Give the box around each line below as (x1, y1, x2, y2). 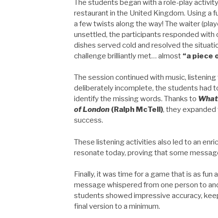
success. (74, 116, 103, 125)
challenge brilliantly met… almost (74, 51, 182, 60)
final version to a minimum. (74, 202, 160, 211)
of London (74, 105, 109, 114)
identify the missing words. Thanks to (74, 94, 198, 104)
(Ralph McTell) (109, 105, 163, 114)
